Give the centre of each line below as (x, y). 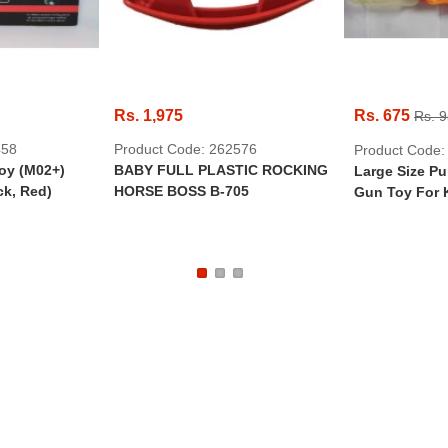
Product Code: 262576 (185, 149)
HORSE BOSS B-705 (181, 191)
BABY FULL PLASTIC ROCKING (221, 170)
